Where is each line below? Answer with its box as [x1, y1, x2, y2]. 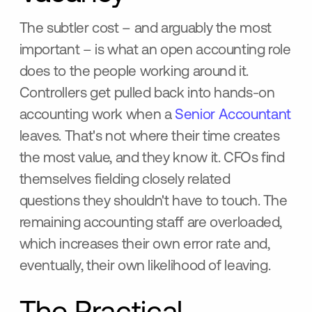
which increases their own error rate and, [19, 237, 270, 253]
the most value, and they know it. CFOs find [19, 151, 285, 166]
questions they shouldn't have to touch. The [19, 194, 288, 210]
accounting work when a [19, 108, 175, 123]
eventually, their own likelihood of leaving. [19, 259, 271, 274]
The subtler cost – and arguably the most [19, 22, 272, 37]
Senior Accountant [175, 108, 291, 123]
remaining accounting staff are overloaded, [19, 216, 283, 231]
